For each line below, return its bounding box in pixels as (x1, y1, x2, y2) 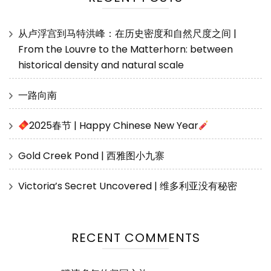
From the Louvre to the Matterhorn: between (18, 42, 233, 57)
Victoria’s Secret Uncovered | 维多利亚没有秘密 (18, 179, 237, 194)
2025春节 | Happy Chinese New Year (29, 119, 199, 133)
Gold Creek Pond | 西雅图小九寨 (18, 149, 165, 163)
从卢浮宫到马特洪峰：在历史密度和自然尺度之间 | (18, 27, 237, 41)
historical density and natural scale (18, 58, 184, 73)
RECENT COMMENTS (71, 229, 200, 247)
